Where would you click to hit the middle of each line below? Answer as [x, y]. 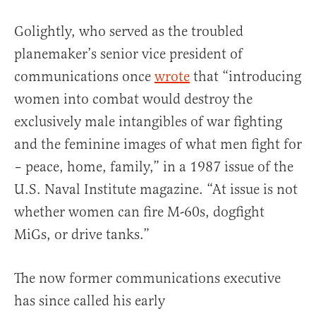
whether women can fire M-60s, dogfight [139, 212]
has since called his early [90, 300]
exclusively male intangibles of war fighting [148, 121]
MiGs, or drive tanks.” [82, 234]
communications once [84, 76]
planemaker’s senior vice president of [128, 54]
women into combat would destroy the [133, 99]
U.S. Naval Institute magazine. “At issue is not [156, 189]
